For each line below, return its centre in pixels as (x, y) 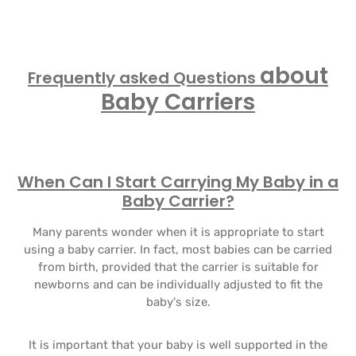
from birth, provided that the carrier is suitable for (178, 267)
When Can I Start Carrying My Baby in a (178, 182)
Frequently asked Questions (144, 78)
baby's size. (178, 302)
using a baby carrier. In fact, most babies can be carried (178, 250)
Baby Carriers (178, 102)
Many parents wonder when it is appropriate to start (178, 232)
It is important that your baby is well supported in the (178, 345)
